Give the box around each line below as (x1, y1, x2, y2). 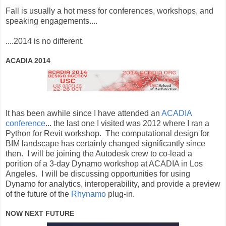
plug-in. (106, 190, 135, 199)
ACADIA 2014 (6, 56, 50, 65)
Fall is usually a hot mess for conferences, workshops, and (6, 7, 213, 16)
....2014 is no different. (6, 37, 84, 46)
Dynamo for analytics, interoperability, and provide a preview (6, 180, 220, 189)
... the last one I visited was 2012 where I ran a (45, 119, 209, 128)
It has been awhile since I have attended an (6, 109, 161, 118)
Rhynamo (71, 190, 106, 199)
